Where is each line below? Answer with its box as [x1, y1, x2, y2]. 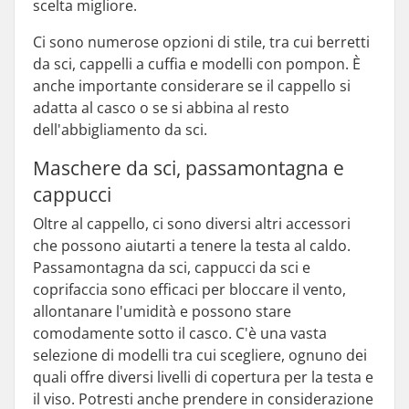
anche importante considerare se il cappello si [33, 76, 351, 96]
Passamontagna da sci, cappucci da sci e [33, 257, 310, 278]
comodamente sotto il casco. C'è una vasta [33, 323, 327, 343]
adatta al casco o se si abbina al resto [33, 98, 289, 118]
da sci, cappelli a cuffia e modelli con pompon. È [33, 54, 361, 74]
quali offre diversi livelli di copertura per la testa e [33, 367, 373, 387]
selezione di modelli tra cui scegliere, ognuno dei [33, 345, 367, 365]
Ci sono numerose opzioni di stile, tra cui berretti [33, 32, 370, 52]
